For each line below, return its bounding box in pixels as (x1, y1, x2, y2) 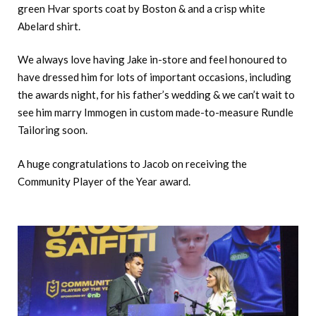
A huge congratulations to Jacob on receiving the (18, 157, 247, 170)
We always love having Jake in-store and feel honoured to (18, 53, 287, 66)
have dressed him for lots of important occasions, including (18, 71, 291, 84)
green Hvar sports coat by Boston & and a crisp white (18, 1, 265, 15)
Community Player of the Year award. (18, 174, 190, 188)
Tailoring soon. (18, 123, 87, 137)
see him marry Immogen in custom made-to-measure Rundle (18, 106, 293, 119)
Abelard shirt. (18, 19, 80, 32)
